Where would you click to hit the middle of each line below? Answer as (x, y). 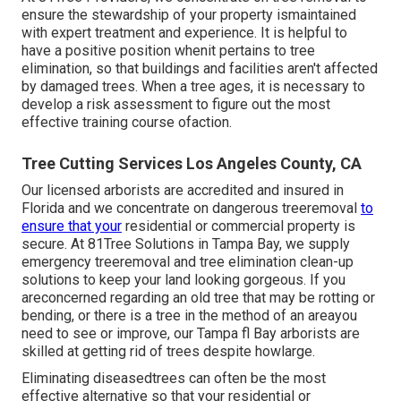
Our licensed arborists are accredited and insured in (183, 191)
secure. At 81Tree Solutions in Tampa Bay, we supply (186, 244)
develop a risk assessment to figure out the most (176, 105)
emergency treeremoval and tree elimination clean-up (188, 262)
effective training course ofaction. (127, 123)
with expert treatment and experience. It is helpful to (184, 33)
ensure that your (72, 226)
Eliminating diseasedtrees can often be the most (174, 379)
